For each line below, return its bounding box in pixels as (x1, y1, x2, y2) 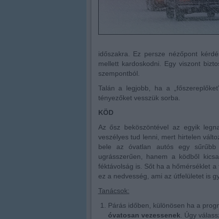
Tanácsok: (98, 187, 130, 195)
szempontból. (98, 69, 140, 77)
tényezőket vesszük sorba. (98, 94, 180, 102)
